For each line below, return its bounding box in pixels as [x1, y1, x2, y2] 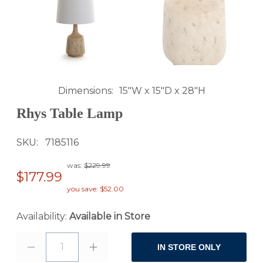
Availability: [16, 211, 69, 222]
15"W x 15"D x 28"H [119, 85, 205, 96]
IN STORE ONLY [157, 242, 221, 252]
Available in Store [69, 211, 150, 222]
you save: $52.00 [67, 184, 124, 194]
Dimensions [58, 85, 112, 96]
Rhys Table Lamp [16, 105, 123, 121]
